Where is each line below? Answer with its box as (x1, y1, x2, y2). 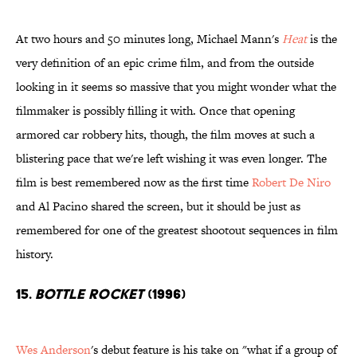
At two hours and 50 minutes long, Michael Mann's (16, 30, 282, 48)
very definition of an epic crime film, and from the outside (16, 54, 314, 72)
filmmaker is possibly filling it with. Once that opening (16, 102, 295, 120)
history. (16, 245, 53, 263)
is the (307, 30, 337, 48)
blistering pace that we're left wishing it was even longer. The (16, 150, 327, 167)
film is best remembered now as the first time (16, 174, 252, 191)
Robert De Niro (252, 174, 331, 191)
